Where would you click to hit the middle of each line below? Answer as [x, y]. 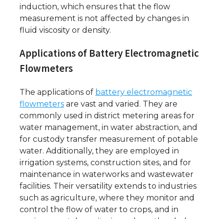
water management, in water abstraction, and [109, 128]
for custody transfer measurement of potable [109, 139]
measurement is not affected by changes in [104, 18]
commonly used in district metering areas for [107, 116]
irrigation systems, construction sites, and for [105, 163]
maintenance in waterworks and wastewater [107, 175]
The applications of [57, 92]
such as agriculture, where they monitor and [107, 198]
